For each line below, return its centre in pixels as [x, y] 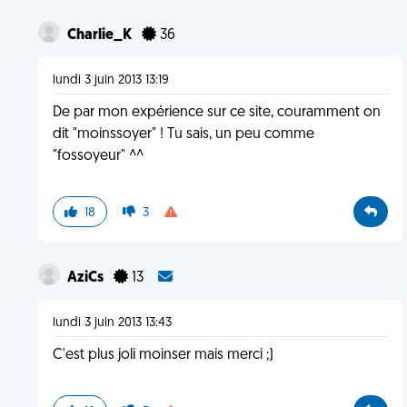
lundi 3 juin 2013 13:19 [110, 80]
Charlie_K [100, 35]
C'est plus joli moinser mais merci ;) [163, 355]
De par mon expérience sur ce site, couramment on [216, 113]
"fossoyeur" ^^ [98, 156]
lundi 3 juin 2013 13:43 [112, 323]
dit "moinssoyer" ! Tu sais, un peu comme [183, 134]
